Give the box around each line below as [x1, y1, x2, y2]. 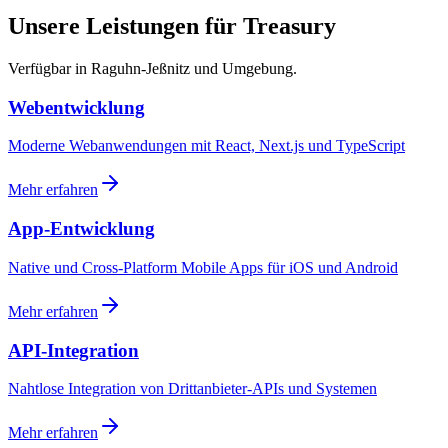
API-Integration [8, 339, 139, 361]
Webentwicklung [8, 96, 145, 118]
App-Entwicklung [8, 218, 155, 240]
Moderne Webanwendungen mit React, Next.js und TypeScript [8, 137, 405, 155]
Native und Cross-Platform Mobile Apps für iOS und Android [8, 258, 398, 276]
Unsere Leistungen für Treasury [8, 13, 336, 40]
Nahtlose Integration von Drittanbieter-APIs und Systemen [8, 380, 377, 398]
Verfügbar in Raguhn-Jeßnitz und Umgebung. [8, 59, 297, 77]
